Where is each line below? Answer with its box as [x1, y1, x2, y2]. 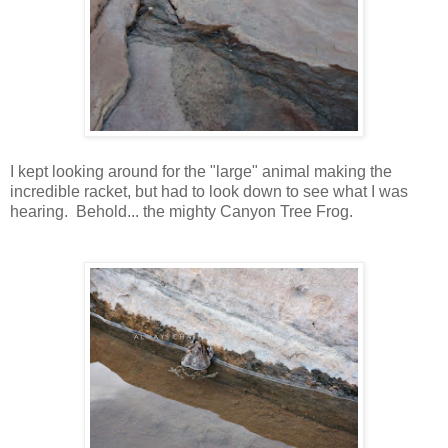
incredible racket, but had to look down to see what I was [10, 182, 408, 200]
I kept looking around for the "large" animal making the [10, 162, 392, 180]
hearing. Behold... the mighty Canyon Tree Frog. [10, 202, 357, 220]
